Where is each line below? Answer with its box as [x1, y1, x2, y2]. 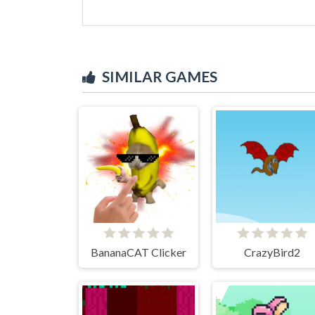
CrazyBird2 [244, 245, 300, 259]
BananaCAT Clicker [91, 245, 186, 259]
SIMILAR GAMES [102, 67, 217, 85]
